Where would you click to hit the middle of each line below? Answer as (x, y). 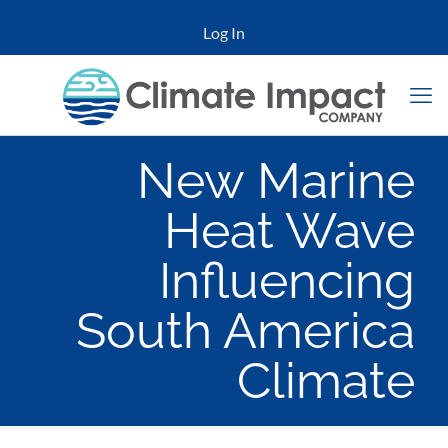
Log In (224, 32)
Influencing (287, 280)
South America (245, 330)
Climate (326, 380)
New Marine (276, 180)
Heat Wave (289, 230)
